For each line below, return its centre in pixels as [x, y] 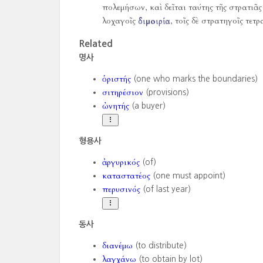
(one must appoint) [188, 176]
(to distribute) [159, 245]
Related [95, 43]
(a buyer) [147, 106]
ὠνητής [115, 106]
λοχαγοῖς [120, 21]
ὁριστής [116, 79]
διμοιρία [154, 21]
